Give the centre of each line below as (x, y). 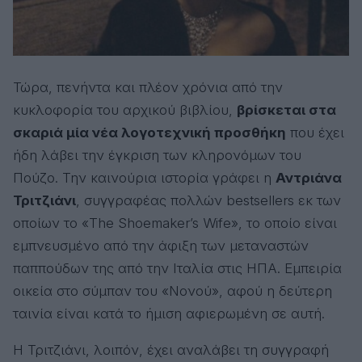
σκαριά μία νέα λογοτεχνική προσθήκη (149, 133)
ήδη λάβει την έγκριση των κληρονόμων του (157, 155)
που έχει (315, 133)
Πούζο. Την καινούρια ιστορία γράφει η (144, 178)
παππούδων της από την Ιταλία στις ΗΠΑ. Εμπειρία (177, 268)
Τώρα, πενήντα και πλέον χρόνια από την (148, 87)
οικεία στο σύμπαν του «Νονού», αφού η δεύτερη (173, 291)
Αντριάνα (309, 178)
